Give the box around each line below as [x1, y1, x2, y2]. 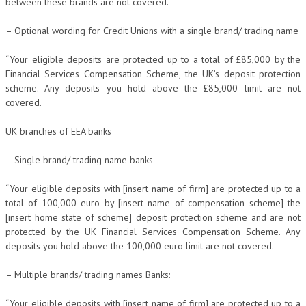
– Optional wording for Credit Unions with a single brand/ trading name [5, 25, 298, 37]
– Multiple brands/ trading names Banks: [5, 268, 170, 281]
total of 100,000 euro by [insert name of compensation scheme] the [5, 197, 301, 209]
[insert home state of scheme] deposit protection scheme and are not [5, 211, 301, 223]
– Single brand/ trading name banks [5, 154, 153, 166]
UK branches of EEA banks [5, 125, 111, 137]
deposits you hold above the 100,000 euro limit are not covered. [5, 240, 274, 252]
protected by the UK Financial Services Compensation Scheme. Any [5, 225, 301, 238]
